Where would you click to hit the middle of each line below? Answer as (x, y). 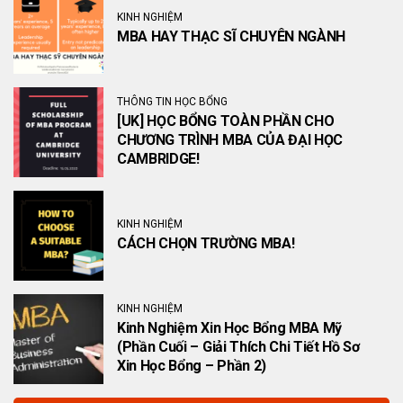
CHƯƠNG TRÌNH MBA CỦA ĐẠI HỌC (230, 140)
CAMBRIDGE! (158, 159)
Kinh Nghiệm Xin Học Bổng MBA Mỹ (230, 328)
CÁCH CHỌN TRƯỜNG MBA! (206, 243)
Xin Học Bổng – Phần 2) (192, 366)
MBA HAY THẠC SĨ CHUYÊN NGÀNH (232, 36)
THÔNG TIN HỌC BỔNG (172, 102)
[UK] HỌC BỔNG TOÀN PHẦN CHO (226, 121)
